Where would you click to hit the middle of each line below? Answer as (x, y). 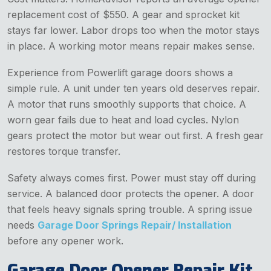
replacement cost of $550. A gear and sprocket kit (123, 14)
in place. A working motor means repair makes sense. (131, 46)
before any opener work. (65, 240)
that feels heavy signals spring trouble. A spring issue (130, 209)
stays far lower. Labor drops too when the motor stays (133, 30)
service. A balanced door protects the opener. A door (131, 193)
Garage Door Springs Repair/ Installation (135, 225)
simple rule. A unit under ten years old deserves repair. (133, 88)
